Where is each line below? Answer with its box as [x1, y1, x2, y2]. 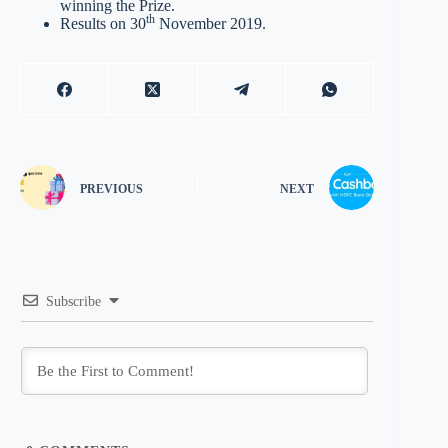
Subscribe [46, 294, 101, 310]
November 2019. [155, 15, 266, 33]
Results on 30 [60, 15, 146, 33]
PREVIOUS [80, 181, 143, 196]
